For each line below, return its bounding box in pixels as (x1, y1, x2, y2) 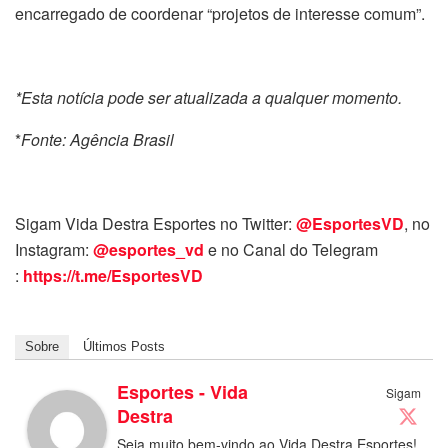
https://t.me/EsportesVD (23, 263, 203, 287)
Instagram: (15, 237, 93, 261)
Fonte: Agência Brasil (21, 127, 174, 151)
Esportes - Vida (117, 378, 248, 405)
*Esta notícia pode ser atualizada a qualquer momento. (15, 85, 402, 109)
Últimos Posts (83, 338, 165, 354)
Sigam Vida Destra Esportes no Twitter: (15, 211, 296, 235)
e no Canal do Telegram (208, 237, 378, 261)
